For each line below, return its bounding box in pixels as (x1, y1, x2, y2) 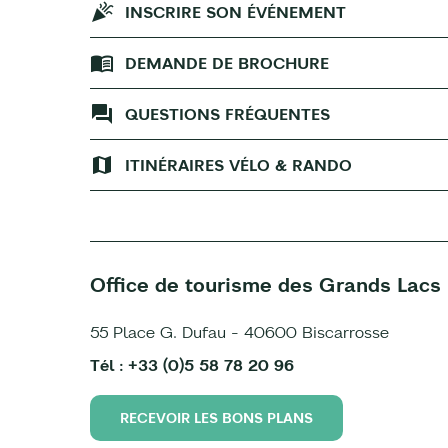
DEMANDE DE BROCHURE (125, 53, 329, 73)
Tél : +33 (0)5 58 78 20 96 (90, 355, 294, 375)
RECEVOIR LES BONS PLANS (120, 409, 313, 427)
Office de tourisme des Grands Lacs (90, 272, 441, 297)
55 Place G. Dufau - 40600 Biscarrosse (90, 322, 389, 342)
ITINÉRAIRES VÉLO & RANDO (125, 155, 352, 175)
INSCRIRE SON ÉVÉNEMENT (125, 2, 346, 22)
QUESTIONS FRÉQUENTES (125, 104, 330, 124)
